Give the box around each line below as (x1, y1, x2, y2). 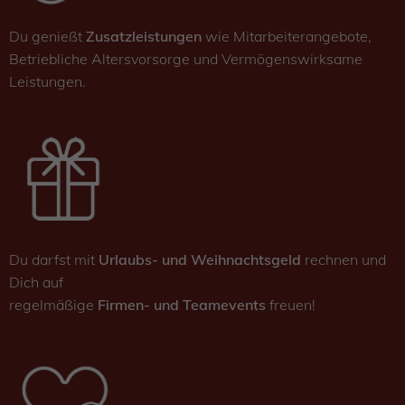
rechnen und (301, 250, 386, 269)
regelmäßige (9, 296, 98, 315)
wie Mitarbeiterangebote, (202, 27, 372, 46)
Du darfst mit (9, 250, 99, 269)
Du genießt (9, 27, 86, 46)
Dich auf (9, 273, 67, 292)
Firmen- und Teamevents (98, 296, 266, 315)
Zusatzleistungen (86, 27, 202, 46)
